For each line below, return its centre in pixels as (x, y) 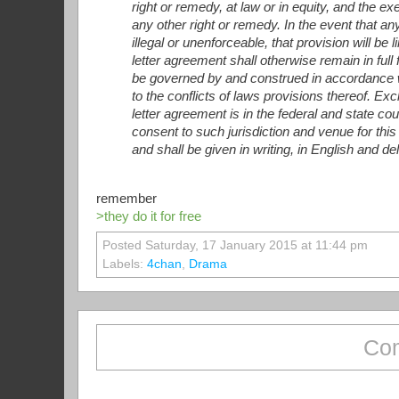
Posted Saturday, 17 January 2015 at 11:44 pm (235, 245)
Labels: (125, 264)
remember (126, 198)
